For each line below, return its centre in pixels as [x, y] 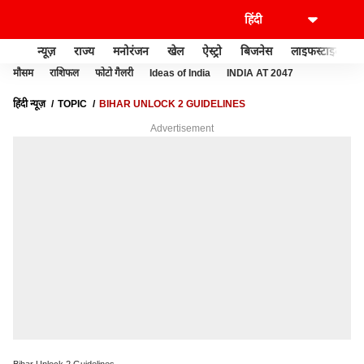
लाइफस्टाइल [316, 51]
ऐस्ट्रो [212, 51]
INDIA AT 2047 [260, 73]
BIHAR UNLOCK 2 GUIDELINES [172, 104]
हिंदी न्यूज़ [29, 104]
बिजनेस [256, 51]
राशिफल [64, 73]
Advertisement [182, 128]
